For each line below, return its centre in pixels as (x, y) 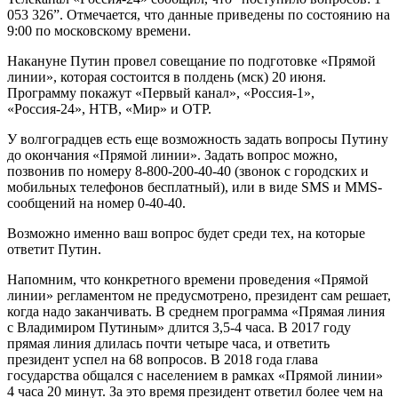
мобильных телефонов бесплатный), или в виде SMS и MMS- (195, 187)
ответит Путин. (54, 249)
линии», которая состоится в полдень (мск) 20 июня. (167, 76)
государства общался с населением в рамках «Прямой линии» (195, 375)
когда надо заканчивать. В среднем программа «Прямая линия (196, 311)
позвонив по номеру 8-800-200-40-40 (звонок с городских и (188, 171)
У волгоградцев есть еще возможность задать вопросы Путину (198, 139)
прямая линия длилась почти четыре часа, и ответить (168, 343)
